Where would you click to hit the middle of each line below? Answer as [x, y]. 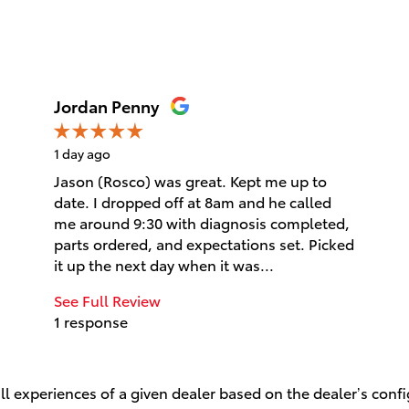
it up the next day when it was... [163, 265]
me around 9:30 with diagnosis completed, [201, 223]
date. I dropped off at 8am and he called [192, 202]
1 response [90, 321]
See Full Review [107, 300]
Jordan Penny [106, 106]
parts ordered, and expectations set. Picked [204, 244]
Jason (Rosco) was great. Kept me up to [190, 181]
